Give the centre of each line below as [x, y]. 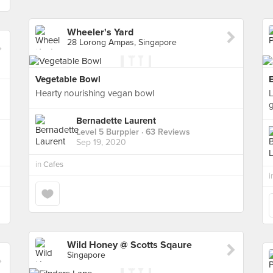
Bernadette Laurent [116, 121]
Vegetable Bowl [68, 79]
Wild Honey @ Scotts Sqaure [129, 245]
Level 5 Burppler [108, 132]
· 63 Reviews [165, 132]
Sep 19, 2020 [101, 143]
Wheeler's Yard [100, 32]
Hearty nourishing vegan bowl [95, 93]
